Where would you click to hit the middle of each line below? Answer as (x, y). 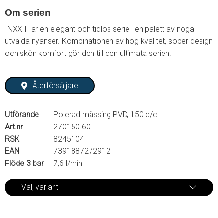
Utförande (22, 114)
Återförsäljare (56, 85)
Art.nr (14, 127)
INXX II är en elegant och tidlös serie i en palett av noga (100, 29)
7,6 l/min (68, 163)
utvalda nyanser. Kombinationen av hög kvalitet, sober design (109, 41)
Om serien (29, 12)
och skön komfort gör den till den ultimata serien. (88, 53)
